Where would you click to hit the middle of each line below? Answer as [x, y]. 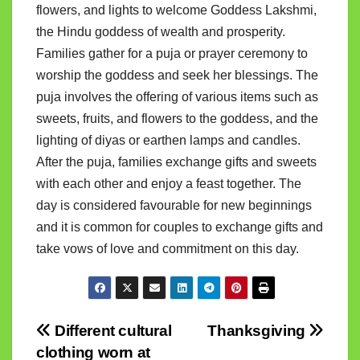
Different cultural [111, 331]
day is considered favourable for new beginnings [174, 206]
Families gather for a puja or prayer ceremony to [172, 54]
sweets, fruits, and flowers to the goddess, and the [177, 119]
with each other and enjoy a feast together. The [169, 184]
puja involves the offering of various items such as [177, 97]
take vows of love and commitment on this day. [168, 249]
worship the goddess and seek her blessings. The [177, 76]
